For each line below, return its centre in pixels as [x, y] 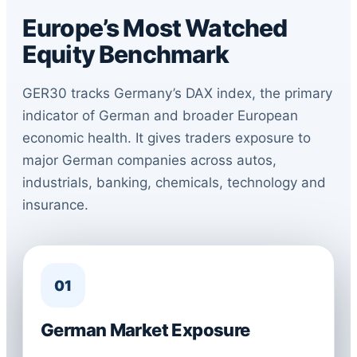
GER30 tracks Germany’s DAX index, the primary [177, 93]
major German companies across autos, [149, 160]
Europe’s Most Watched [155, 28]
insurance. [55, 205]
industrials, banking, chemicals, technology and [174, 182]
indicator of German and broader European [160, 116]
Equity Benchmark [126, 54]
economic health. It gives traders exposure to [167, 138]
